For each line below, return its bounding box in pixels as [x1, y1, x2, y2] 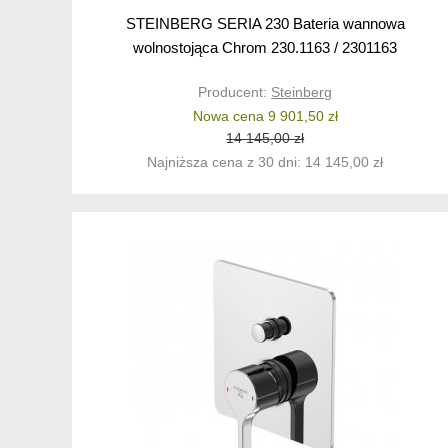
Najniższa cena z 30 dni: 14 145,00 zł [147, 154, 384, 171]
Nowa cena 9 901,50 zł [192, 108, 338, 125]
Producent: [198, 84, 272, 101]
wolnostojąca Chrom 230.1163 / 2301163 [133, 39, 398, 57]
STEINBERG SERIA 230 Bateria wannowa [125, 15, 405, 33]
